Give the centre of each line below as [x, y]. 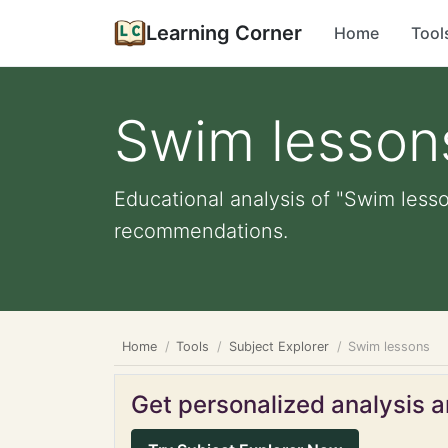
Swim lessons [389, 346]
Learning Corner [224, 33]
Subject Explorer [278, 346]
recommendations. [201, 231]
